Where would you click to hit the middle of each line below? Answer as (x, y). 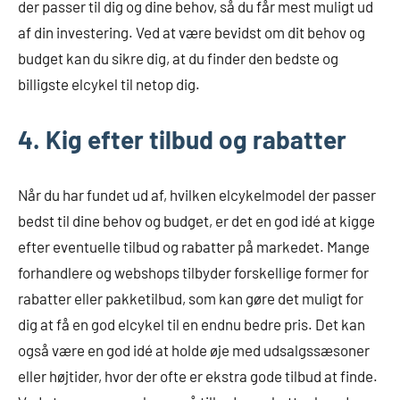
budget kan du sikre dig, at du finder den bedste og (178, 58)
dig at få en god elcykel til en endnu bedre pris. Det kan (192, 324)
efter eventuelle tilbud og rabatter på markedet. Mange (194, 246)
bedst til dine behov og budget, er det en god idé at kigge (196, 221)
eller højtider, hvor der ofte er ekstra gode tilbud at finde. (198, 376)
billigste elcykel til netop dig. (109, 84)
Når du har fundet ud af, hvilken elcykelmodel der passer (197, 195)
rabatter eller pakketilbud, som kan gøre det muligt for (191, 298)
